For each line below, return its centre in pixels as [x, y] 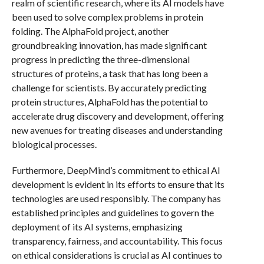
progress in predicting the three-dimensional [100, 59]
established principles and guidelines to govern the [113, 212]
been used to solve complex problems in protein [107, 17]
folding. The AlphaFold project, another [90, 31]
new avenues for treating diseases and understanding [117, 130]
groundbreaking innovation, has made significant [109, 45]
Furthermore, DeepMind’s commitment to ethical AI [116, 170]
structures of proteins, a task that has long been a [110, 73]
